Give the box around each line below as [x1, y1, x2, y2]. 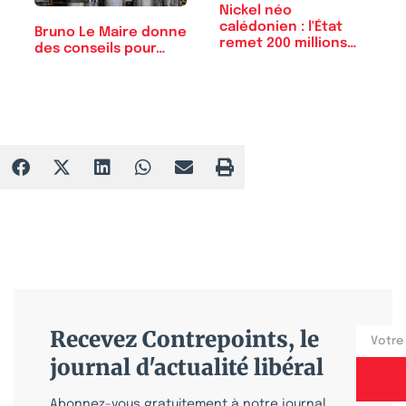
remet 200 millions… [219, 35, 357, 51]
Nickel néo [219, 3, 292, 18]
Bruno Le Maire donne [34, 24, 187, 40]
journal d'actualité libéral [50, 353, 324, 382]
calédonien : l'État [219, 19, 343, 34]
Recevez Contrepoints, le [50, 325, 319, 354]
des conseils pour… [34, 41, 166, 56]
